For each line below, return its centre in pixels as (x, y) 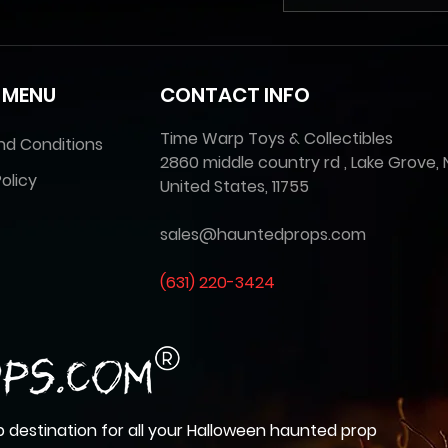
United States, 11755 (234, 187)
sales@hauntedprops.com (263, 235)
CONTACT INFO (235, 95)
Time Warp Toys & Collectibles (276, 139)
